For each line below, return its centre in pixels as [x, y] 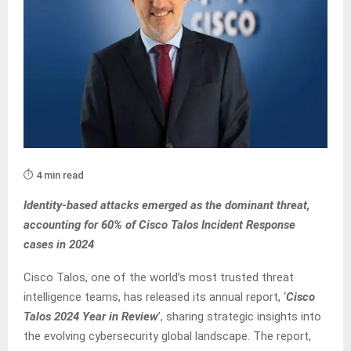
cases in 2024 [59, 245]
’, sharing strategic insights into [240, 317]
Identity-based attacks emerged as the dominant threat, [167, 206]
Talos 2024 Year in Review [91, 317]
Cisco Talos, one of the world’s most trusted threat [159, 278]
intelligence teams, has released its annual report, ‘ [155, 297]
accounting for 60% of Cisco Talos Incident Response [159, 225]
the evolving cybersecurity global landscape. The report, [167, 337]
